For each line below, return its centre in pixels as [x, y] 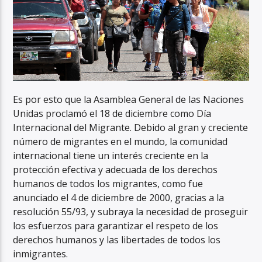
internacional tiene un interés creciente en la [111, 155]
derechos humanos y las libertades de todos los [117, 239]
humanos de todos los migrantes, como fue [108, 183]
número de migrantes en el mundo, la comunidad [120, 141]
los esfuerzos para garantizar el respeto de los [116, 225]
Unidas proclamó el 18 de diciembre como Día [112, 113]
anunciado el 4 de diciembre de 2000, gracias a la [119, 197]
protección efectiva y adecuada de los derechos [116, 169]
